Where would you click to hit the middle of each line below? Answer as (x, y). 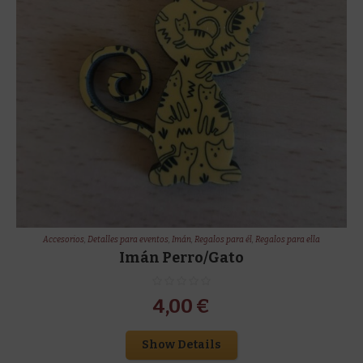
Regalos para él (223, 239)
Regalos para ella (287, 239)
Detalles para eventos (128, 239)
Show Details (181, 344)
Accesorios (63, 239)
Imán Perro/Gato (181, 257)
